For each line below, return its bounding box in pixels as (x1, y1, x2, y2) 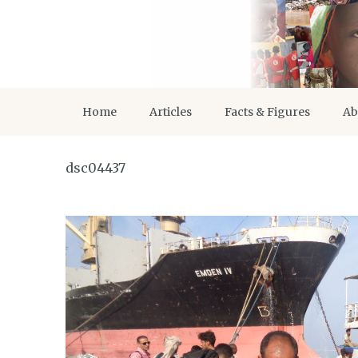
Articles (149, 105, 192, 119)
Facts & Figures (225, 105, 310, 119)
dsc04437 (66, 160, 125, 176)
